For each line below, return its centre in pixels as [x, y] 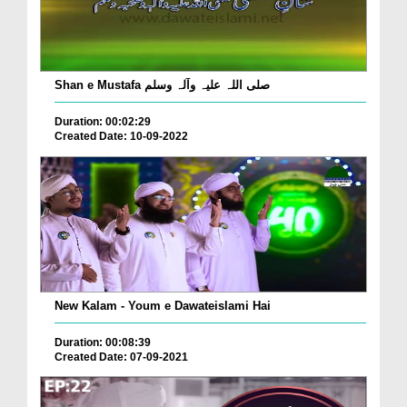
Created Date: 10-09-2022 [121, 137]
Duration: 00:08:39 [103, 342]
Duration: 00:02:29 [103, 122]
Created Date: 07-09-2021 [121, 357]
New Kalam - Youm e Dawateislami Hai [163, 305]
